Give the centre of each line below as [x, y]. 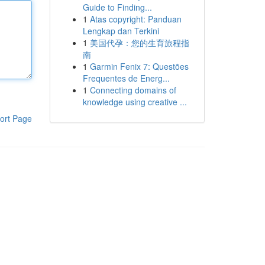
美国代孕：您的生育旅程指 [139, 43]
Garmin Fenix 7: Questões [139, 66]
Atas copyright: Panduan [135, 19]
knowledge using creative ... [135, 102]
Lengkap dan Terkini [121, 31]
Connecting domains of [133, 90]
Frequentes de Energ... [126, 78]
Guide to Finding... [117, 7]
